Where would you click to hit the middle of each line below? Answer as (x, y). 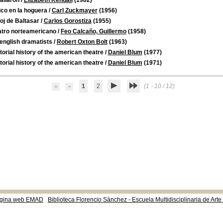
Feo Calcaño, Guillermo (93, 31)
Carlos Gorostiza (67, 21)
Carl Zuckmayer (74, 10)
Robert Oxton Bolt (82, 42)
